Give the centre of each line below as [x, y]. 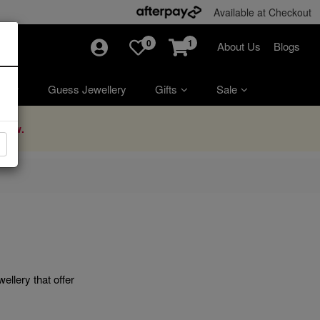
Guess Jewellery [87, 89]
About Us [239, 46]
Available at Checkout [262, 12]
